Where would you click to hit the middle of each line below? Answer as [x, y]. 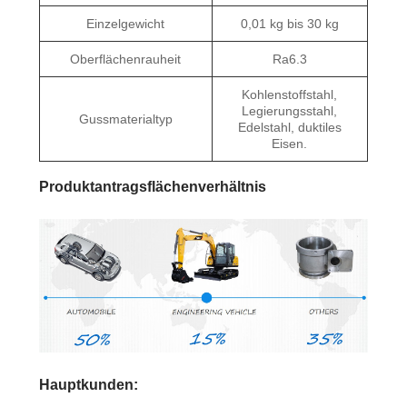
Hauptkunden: [88, 384]
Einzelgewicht [126, 24]
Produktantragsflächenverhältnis [152, 187]
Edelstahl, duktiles [289, 128]
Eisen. [290, 144]
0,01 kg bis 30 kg [289, 24]
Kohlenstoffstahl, [290, 95]
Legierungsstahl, [290, 111]
